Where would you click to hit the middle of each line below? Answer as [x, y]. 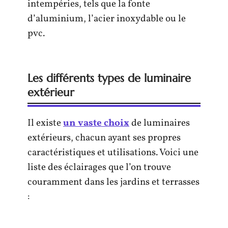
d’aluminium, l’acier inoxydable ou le [107, 19]
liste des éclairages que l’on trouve [99, 167]
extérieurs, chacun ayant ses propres [104, 138]
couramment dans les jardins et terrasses [113, 182]
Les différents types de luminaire [109, 78]
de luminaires [160, 123]
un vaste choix [96, 123]
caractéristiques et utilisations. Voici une [113, 152]
